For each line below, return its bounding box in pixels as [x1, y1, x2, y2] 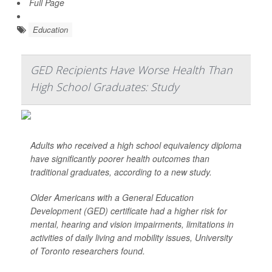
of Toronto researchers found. [30, 245, 145, 257]
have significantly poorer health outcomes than [30, 152, 209, 165]
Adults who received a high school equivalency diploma [30, 139, 242, 151]
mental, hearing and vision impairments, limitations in [30, 218, 234, 230]
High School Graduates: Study [30, 80, 178, 94]
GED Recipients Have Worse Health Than [30, 63, 233, 77]
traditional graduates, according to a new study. [30, 166, 212, 178]
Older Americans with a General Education [30, 191, 194, 203]
